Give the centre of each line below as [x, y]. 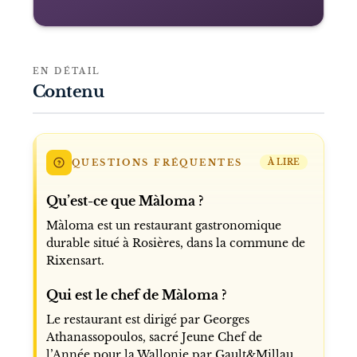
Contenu [68, 91]
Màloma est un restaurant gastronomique [163, 225]
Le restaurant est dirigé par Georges [147, 319]
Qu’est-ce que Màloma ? [124, 200]
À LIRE [284, 163]
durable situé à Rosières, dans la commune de [175, 243]
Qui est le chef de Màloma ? [136, 294]
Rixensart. [75, 260]
